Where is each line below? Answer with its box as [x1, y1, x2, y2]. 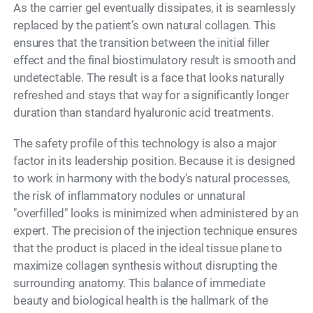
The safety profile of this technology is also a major [13, 136, 277, 150]
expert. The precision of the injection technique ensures [13, 223, 298, 238]
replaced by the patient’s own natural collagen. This [13, 17, 276, 32]
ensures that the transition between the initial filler [13, 35, 270, 50]
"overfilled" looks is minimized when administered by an [13, 205, 298, 220]
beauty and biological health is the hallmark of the [13, 293, 268, 307]
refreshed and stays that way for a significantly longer [13, 87, 289, 102]
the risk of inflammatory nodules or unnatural [13, 188, 245, 203]
